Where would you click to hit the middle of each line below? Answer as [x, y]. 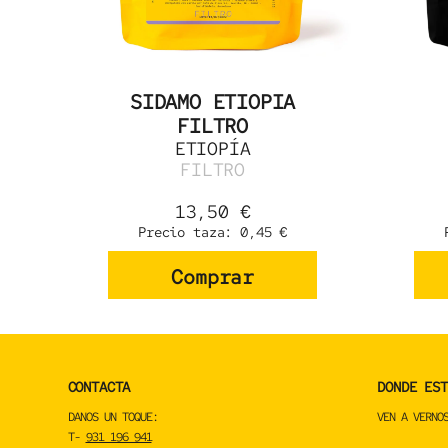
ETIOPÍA [212, 149]
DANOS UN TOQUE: [112, 417]
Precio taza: [189, 232]
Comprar [212, 277]
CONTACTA [99, 387]
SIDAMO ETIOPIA [213, 102]
